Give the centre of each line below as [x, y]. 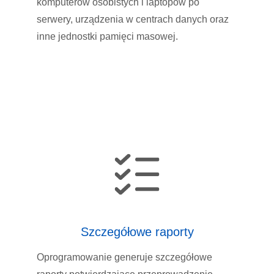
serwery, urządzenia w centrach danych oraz [133, 19]
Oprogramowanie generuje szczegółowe [124, 257]
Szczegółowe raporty [137, 232]
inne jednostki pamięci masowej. [107, 36]
